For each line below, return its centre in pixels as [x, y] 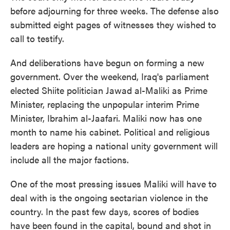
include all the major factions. [70, 159]
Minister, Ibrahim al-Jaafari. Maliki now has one [106, 118]
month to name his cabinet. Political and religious [110, 132]
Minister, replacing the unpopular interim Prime [105, 104]
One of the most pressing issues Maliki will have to [113, 184]
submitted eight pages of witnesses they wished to [113, 24]
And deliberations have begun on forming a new [107, 62]
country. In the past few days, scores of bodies [105, 211]
